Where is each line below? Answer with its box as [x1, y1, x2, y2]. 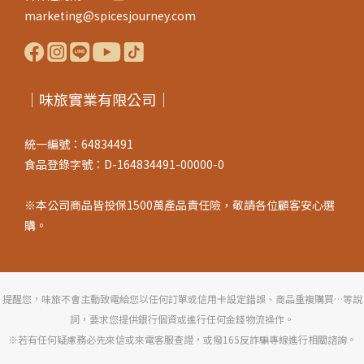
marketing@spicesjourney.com [24, 7, 196, 24]
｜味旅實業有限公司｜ [24, 89, 171, 110]
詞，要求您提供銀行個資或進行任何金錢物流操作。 [70, 312, 294, 326]
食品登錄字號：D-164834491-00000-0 [24, 156, 224, 172]
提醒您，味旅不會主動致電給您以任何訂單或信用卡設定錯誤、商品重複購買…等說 [2, 292, 362, 305]
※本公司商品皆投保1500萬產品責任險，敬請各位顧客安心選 [24, 197, 335, 213]
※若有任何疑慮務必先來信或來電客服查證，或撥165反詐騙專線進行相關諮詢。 [7, 332, 357, 346]
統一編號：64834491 [24, 136, 133, 152]
